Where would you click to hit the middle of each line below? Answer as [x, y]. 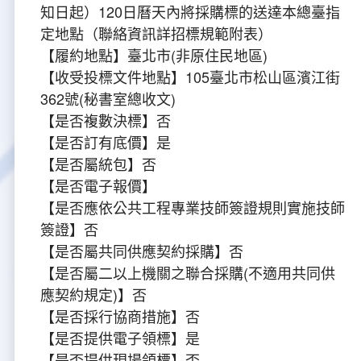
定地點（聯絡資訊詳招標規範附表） [156, 33]
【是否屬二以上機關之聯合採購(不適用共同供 [188, 273]
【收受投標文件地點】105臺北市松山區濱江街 [190, 77]
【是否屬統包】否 [98, 164]
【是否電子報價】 [98, 186]
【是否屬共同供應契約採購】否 [142, 251]
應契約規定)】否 [93, 295]
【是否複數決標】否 [106, 120]
